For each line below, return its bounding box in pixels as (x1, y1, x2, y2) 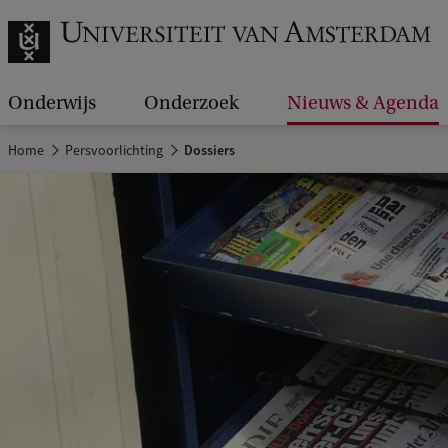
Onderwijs (8, 92, 96, 114)
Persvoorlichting (65, 141, 164, 159)
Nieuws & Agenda (287, 92, 439, 114)
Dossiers (181, 141, 236, 159)
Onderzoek (144, 92, 239, 114)
